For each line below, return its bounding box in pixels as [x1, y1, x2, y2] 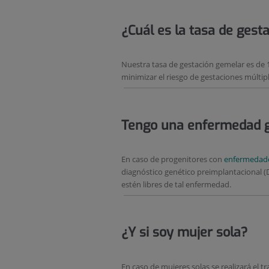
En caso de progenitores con [121, 154, 224, 165]
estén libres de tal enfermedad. [121, 179, 231, 190]
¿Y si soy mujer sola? [121, 224, 247, 241]
